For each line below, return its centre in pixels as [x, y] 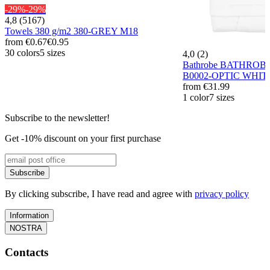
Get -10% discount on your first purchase [83, 139]
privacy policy [222, 194]
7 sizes [222, 98]
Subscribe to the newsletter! [57, 118]
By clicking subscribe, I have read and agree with [100, 194]
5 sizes [52, 52]
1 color [196, 98]
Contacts [27, 253]
